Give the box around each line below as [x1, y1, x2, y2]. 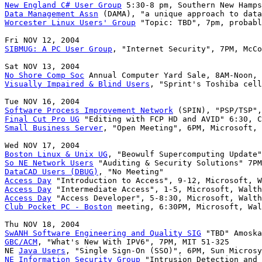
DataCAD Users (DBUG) [5, 167, 98, 177]
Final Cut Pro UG [5, 115, 80, 124]
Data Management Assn [5, 9, 98, 19]
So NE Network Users [5, 158, 94, 168]
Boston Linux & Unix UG [5, 150, 108, 159]
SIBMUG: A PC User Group [5, 44, 112, 54]
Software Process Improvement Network [5, 106, 173, 115]
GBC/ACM [5, 237, 37, 247]
